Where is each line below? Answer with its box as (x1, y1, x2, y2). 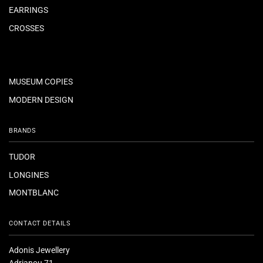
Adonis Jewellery (9, 245, 70, 255)
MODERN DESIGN (9, 95, 73, 104)
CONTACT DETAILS (9, 220, 71, 228)
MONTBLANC (9, 187, 59, 197)
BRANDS (9, 126, 36, 134)
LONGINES (9, 170, 49, 180)
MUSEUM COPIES (9, 77, 73, 87)
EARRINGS (9, 5, 48, 15)
